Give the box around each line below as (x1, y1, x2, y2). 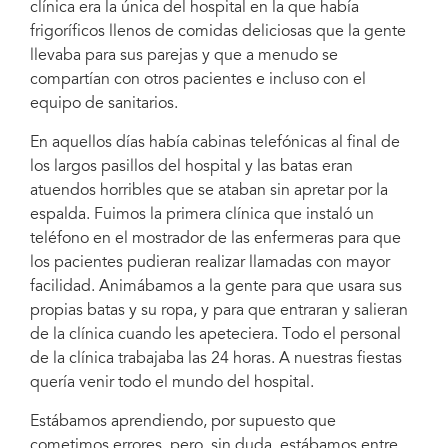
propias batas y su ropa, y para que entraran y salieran (30, 302, 408, 319)
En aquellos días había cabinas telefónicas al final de (30, 134, 400, 151)
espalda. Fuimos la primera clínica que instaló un (30, 206, 374, 223)
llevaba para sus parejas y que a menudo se (30, 47, 338, 64)
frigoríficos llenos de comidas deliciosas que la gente (30, 23, 406, 40)
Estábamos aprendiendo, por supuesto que (30, 413, 336, 430)
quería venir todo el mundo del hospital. (30, 374, 314, 391)
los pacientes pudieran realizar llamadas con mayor (30, 254, 390, 271)
